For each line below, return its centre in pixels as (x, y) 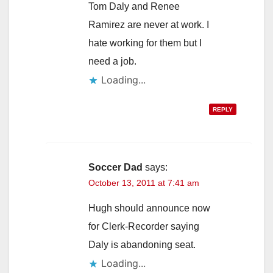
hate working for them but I (145, 43)
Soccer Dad (115, 167)
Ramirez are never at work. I (149, 24)
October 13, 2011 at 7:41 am (144, 183)
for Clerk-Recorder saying (144, 226)
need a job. (112, 61)
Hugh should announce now (149, 208)
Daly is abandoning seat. (142, 244)
